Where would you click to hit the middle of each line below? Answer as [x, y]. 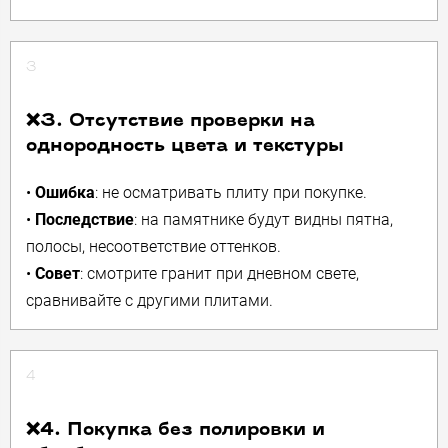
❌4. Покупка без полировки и [175, 430]
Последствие [84, 219]
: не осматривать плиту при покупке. [231, 192]
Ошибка [65, 192]
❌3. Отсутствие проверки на [170, 121]
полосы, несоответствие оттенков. [153, 246]
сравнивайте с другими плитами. [149, 300]
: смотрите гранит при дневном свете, [219, 273]
